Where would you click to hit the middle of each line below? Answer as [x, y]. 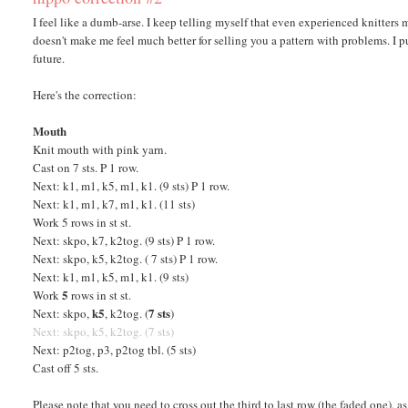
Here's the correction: [85, 94]
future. [49, 58]
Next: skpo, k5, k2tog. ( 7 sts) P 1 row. [126, 258]
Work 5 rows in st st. [82, 222]
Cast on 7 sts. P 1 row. [86, 167]
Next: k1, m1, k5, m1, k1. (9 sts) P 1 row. [132, 185]
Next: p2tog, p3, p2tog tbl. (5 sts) [115, 349]
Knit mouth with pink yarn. [100, 149]
